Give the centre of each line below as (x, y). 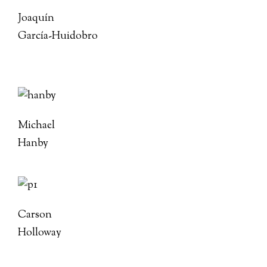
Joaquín (36, 18)
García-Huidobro (58, 36)
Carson (35, 215)
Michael (36, 126)
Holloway (40, 233)
